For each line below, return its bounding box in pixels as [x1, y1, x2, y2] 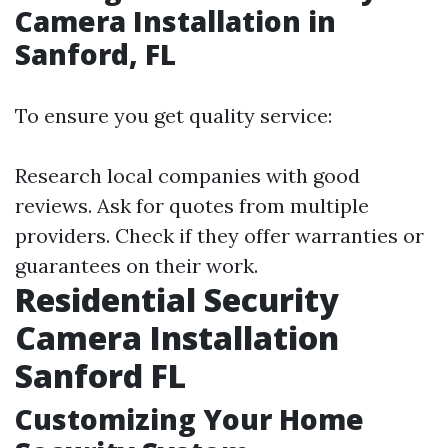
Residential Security [15, 278, 339, 321]
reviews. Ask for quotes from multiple [15, 193, 369, 218]
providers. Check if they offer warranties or [15, 223, 424, 248]
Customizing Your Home [15, 400, 364, 438]
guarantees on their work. [15, 253, 258, 278]
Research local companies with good [15, 163, 360, 188]
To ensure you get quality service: [15, 103, 332, 128]
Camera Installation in [15, 2, 336, 40]
